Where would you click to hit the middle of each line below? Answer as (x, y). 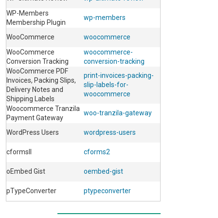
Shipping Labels (30, 99)
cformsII (19, 152)
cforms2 (97, 152)
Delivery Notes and (35, 90)
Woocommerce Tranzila (43, 109)
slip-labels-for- (106, 85)
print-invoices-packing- (119, 76)
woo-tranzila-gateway (118, 113)
